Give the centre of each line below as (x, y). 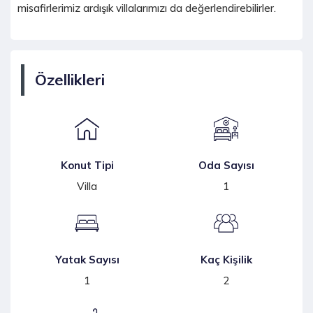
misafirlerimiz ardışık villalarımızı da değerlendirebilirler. (147, 8)
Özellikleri (70, 80)
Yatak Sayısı (87, 260)
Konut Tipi (87, 166)
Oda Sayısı (226, 166)
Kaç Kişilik (226, 260)
